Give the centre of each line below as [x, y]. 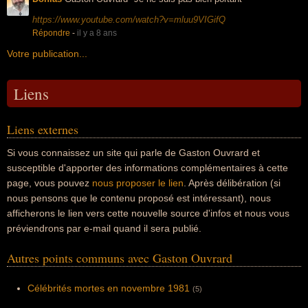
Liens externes [43, 129]
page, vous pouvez [49, 183]
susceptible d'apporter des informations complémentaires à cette [147, 168]
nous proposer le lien [138, 183]
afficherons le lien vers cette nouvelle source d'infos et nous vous [148, 213]
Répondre [51, 33]
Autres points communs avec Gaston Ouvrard [120, 258]
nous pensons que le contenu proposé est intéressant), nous [139, 198]
